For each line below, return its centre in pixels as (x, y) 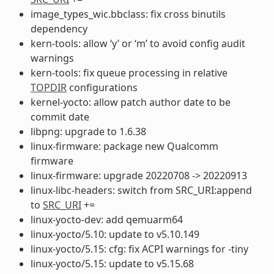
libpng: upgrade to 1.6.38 (88, 131)
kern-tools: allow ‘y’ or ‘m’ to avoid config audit (138, 43)
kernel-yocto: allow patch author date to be (130, 102)
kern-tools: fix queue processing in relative (129, 72)
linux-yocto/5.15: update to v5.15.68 (112, 263)
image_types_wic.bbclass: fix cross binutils (128, 14)
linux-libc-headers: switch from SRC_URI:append (141, 190)
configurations (102, 87)
